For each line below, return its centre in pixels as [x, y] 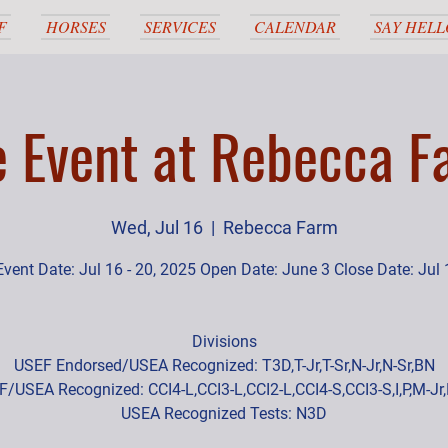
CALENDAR [295, 26]
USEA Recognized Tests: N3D [224, 413]
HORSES [75, 26]
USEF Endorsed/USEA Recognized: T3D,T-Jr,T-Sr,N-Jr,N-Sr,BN [224, 365]
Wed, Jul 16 [156, 227]
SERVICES [180, 26]
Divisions [224, 341]
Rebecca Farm [280, 227]
